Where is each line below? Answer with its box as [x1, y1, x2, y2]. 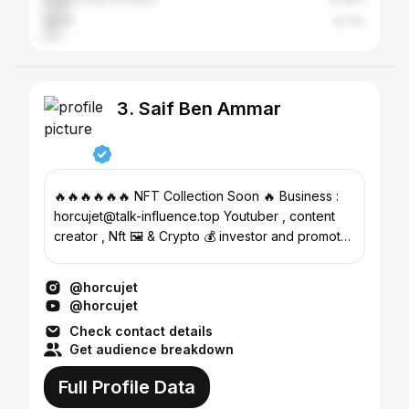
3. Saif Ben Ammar [117, 98, 281, 120]
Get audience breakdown [69, 341, 234, 357]
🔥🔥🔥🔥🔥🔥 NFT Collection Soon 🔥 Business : [54, 188, 339, 204]
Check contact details [69, 323, 213, 339]
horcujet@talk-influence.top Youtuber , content [54, 208, 224, 224]
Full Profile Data [58, 376, 195, 398]
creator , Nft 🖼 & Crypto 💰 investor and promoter [54, 228, 353, 244]
